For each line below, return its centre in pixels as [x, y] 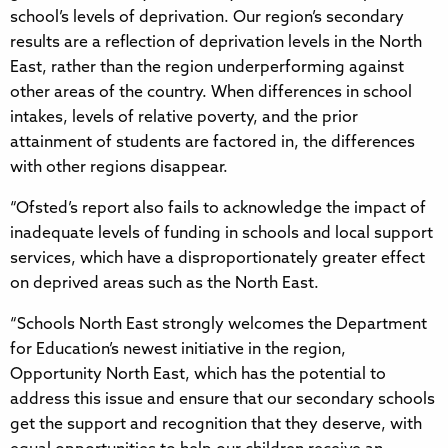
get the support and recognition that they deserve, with [216, 424]
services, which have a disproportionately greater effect [217, 258]
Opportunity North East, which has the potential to [198, 374]
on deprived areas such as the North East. [164, 283]
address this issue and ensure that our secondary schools [222, 399]
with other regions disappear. [119, 167]
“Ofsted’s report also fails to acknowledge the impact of [218, 208]
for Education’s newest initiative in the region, [178, 349]
